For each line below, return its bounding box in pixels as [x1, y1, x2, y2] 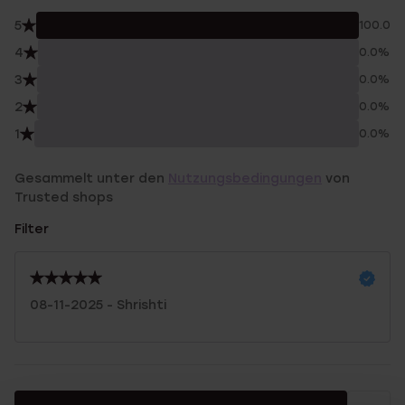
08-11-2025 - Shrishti [30, 297, 166, 313]
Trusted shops [14, 190, 113, 205]
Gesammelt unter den [14, 171, 168, 186]
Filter [14, 221, 49, 237]
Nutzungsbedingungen [168, 171, 322, 186]
